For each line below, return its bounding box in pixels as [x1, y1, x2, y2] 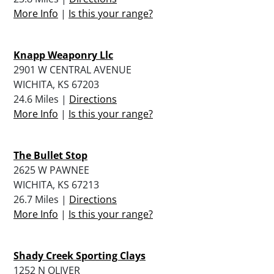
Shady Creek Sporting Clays [13, 248, 146, 262]
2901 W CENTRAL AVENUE [13, 62, 131, 76]
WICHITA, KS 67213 [13, 177, 99, 191]
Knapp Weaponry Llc [13, 48, 113, 62]
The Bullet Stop [13, 148, 87, 162]
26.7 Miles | [13, 192, 69, 206]
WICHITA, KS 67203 [13, 77, 99, 91]
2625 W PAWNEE [13, 163, 89, 177]
